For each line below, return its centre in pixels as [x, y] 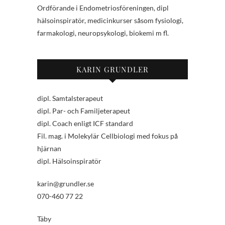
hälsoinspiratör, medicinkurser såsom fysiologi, [110, 21]
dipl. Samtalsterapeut [70, 98]
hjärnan [49, 149]
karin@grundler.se [66, 184]
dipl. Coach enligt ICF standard [85, 124]
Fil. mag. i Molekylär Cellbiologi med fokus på [107, 136]
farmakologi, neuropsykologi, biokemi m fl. [103, 33]
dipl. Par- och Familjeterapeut [84, 111]
